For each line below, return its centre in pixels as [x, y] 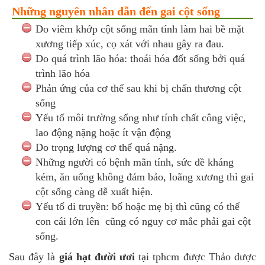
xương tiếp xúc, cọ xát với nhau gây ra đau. [131, 43]
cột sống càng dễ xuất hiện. [94, 191]
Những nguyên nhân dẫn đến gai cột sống [116, 11]
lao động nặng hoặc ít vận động [103, 132]
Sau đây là [32, 256]
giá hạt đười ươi [95, 256]
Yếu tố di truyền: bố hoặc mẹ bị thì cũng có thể [138, 206]
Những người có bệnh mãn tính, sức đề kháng [135, 162]
